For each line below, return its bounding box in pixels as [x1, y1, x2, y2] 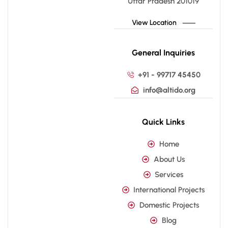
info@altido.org [142, 85, 195, 95]
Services [155, 169, 184, 179]
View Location [131, 18, 177, 27]
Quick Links [142, 117, 185, 127]
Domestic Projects [139, 200, 199, 210]
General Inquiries [132, 47, 195, 58]
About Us [153, 154, 185, 164]
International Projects [133, 185, 205, 194]
